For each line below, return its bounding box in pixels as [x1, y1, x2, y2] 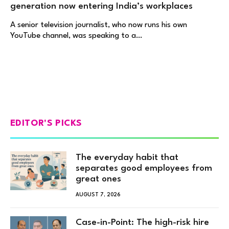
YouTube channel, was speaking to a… [10, 31, 142, 40]
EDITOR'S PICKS [10, 119, 82, 128]
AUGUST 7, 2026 [76, 192, 121, 197]
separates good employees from [76, 164, 212, 173]
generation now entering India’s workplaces [10, 2, 193, 11]
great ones [76, 174, 121, 184]
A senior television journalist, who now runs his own [10, 20, 187, 29]
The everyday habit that [76, 153, 178, 162]
